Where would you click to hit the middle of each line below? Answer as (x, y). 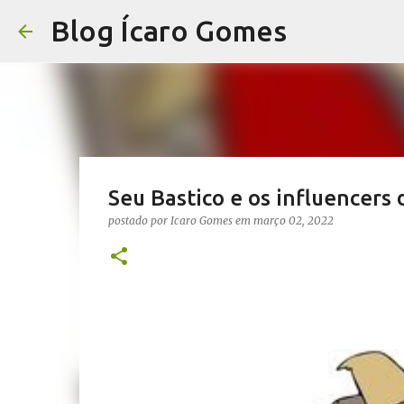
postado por (139, 220)
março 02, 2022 (293, 220)
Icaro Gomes (201, 220)
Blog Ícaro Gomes (169, 31)
